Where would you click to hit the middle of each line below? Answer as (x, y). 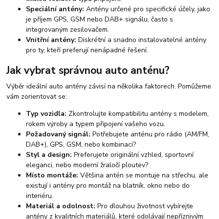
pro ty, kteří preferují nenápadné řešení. (87, 50)
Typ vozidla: (46, 113)
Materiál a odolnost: (61, 206)
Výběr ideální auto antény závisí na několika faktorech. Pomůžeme (109, 86)
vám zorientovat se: (37, 96)
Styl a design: (49, 154)
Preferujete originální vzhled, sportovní (133, 154)
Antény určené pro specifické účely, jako (147, 9)
